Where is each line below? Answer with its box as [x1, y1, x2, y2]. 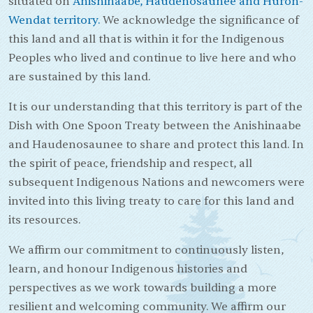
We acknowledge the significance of [100, 13, 299, 28]
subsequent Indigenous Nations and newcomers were [8, 175, 305, 190]
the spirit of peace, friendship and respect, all [8, 156, 252, 171]
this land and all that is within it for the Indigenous [8, 32, 284, 47]
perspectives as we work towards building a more [8, 281, 277, 296]
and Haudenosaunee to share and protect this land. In [8, 138, 304, 152]
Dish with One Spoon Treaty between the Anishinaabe [8, 119, 301, 133]
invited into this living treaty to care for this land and [8, 194, 294, 209]
